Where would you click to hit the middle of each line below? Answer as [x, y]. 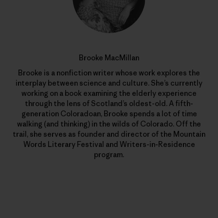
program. [109, 154]
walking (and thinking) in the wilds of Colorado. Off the [109, 124]
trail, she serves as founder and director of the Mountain [109, 134]
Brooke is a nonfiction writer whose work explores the [109, 73]
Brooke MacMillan [109, 57]
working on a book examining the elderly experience [109, 93]
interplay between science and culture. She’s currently [109, 83]
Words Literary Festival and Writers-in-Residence [109, 144]
